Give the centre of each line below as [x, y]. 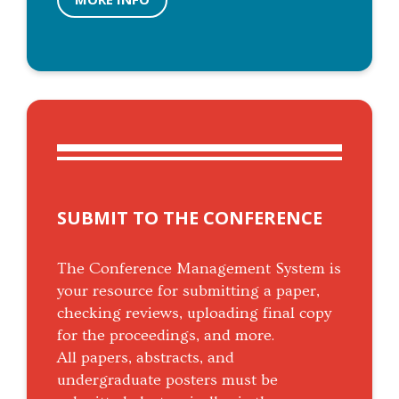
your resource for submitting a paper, [188, 290]
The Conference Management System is [199, 268]
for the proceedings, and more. [166, 335]
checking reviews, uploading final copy [194, 313]
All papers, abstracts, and [146, 357]
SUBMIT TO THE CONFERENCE [190, 217]
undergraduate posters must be [167, 379]
